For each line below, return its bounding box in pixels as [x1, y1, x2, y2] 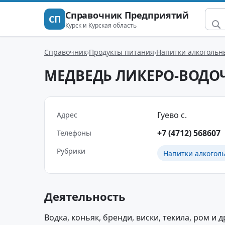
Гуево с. [157, 109, 187, 121]
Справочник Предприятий [65, 9, 189, 21]
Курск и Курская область [65, 21, 137, 30]
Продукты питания [89, 47, 154, 57]
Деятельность [44, 189, 126, 204]
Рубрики [57, 146, 85, 156]
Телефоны [57, 128, 91, 138]
